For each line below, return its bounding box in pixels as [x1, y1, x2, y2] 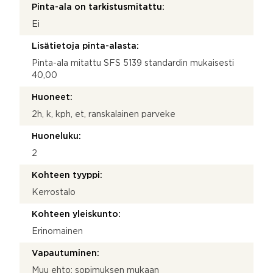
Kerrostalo [32, 188, 76, 196]
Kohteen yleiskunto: [32, 210, 121, 218]
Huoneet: [32, 93, 73, 101]
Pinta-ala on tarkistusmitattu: [32, 3, 165, 11]
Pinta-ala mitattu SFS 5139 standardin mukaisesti [32, 59, 234, 67]
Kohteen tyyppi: [32, 171, 102, 179]
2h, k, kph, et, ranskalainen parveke [32, 110, 175, 118]
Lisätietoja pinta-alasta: [32, 42, 139, 50]
